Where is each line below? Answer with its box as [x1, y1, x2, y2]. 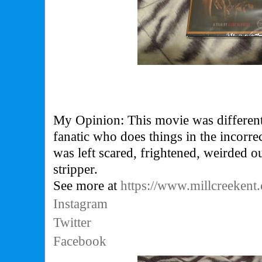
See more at [53, 178, 121, 194]
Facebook [53, 233, 107, 249]
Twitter [53, 215, 92, 230]
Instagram [53, 196, 108, 212]
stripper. [53, 161, 98, 177]
